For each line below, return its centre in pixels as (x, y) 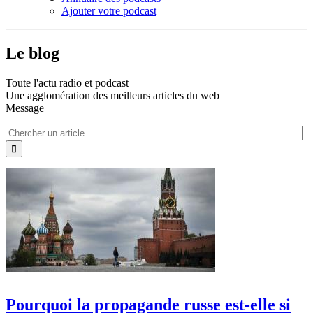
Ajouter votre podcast (109, 10)
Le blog (32, 53)
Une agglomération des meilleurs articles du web (112, 95)
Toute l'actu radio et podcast (67, 82)
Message (25, 108)
